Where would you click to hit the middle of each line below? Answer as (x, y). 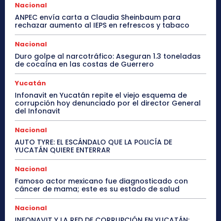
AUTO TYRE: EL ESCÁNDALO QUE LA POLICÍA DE (93, 142)
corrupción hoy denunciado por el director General (108, 103)
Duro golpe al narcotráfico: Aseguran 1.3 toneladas (108, 56)
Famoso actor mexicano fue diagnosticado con (101, 181)
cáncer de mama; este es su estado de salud (97, 189)
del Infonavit (37, 111)
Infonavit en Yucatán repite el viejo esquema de (101, 95)
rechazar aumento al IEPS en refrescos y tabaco (102, 25)
